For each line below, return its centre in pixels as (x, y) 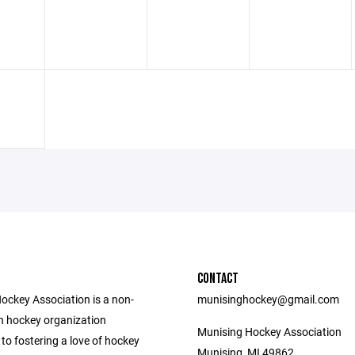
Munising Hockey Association (269, 332)
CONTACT (218, 279)
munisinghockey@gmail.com (268, 299)
